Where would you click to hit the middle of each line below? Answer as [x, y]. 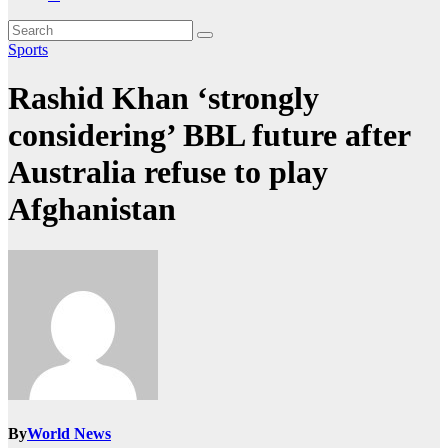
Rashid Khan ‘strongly [163, 98]
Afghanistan [92, 209]
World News [69, 434]
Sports [28, 49]
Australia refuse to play [168, 172]
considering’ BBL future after [209, 135]
